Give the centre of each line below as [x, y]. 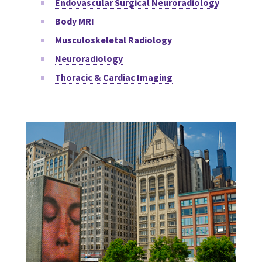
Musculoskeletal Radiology [113, 39]
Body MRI [75, 21]
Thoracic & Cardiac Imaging [114, 77]
